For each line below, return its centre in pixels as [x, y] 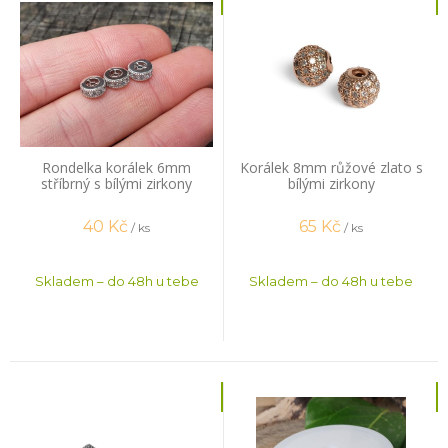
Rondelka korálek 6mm [116, 167]
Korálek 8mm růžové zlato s [331, 167]
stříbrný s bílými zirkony [116, 183]
